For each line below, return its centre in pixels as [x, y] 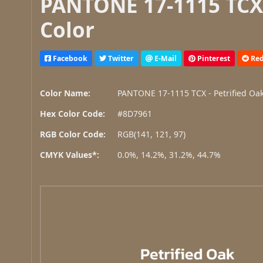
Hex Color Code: [73, 114]
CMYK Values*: [70, 155]
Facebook [70, 58]
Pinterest [213, 58]
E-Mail [165, 58]
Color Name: [65, 93]
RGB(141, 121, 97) [152, 134]
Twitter [120, 58]
